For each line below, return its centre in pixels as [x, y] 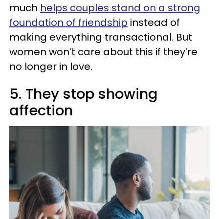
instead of [154, 22]
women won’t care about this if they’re [103, 52]
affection [41, 110]
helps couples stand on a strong [120, 8]
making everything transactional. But [101, 37]
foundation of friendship [68, 22]
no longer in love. [51, 66]
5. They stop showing [84, 94]
